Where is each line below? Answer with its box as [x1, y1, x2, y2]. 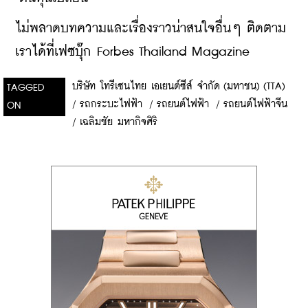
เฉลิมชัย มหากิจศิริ [80, 117, 157, 127]
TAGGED [7, 82, 45, 93]
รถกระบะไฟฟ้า [80, 99, 142, 109]
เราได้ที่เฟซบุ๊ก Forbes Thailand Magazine [15, 45, 250, 58]
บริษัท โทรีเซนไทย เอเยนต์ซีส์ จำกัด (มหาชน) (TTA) [72, 81, 285, 91]
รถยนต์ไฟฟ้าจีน [223, 99, 287, 109]
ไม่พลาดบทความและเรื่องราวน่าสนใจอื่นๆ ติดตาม [15, 21, 286, 35]
